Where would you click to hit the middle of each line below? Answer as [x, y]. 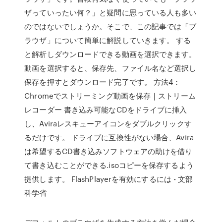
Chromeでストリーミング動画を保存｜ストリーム [110, 96]
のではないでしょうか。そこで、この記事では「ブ [111, 26]
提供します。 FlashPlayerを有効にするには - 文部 [109, 179]
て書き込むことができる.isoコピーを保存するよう [109, 165]
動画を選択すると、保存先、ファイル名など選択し [111, 68]
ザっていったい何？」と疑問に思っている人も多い [111, 12]
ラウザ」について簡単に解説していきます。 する [108, 40]
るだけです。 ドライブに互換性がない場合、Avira [109, 137]
